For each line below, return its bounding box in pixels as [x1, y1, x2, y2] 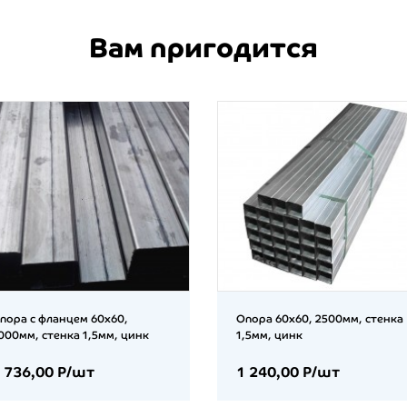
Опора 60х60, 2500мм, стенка [236, 313, 403, 326]
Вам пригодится [89, 32, 318, 64]
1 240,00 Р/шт [236, 362, 340, 382]
